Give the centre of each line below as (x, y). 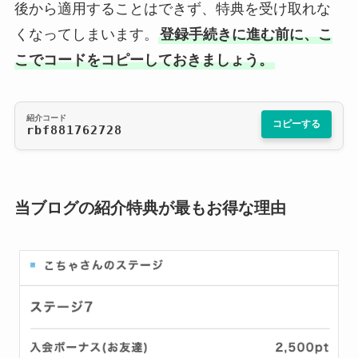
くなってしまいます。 (86, 34)
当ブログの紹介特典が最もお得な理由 (150, 207)
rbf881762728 (74, 131)
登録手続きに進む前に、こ (246, 34)
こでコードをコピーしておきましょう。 (143, 60)
